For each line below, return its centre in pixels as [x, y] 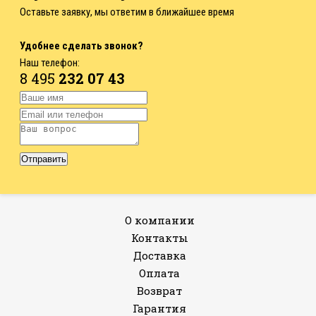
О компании [159, 220]
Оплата [159, 273]
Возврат [159, 291]
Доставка [159, 255]
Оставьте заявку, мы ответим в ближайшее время [127, 12]
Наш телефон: [50, 63]
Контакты [159, 238]
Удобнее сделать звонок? [81, 46]
